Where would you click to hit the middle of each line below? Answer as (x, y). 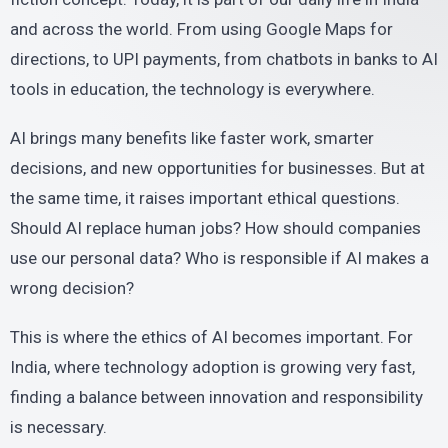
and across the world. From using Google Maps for (201, 28)
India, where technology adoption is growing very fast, (212, 366)
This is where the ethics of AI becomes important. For (211, 336)
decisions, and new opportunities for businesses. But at (217, 167)
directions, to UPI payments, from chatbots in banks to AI (224, 58)
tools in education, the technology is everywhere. (192, 88)
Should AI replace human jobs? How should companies (215, 227)
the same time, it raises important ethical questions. (205, 197)
